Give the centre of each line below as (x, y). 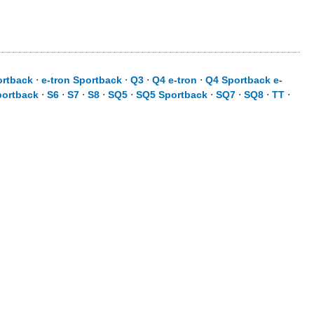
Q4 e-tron (175, 80)
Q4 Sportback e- (244, 80)
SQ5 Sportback (172, 95)
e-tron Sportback (82, 80)
